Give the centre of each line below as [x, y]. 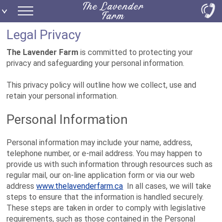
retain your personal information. [62, 96]
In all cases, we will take [167, 186]
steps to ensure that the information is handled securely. [105, 197]
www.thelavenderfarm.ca [80, 186]
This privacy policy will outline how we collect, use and [102, 85]
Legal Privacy [44, 35]
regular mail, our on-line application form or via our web [101, 175]
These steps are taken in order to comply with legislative [106, 208]
